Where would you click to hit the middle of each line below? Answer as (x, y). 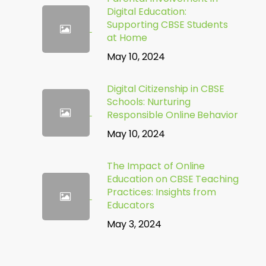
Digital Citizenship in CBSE (166, 89)
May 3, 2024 (134, 224)
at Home (127, 38)
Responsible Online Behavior (172, 115)
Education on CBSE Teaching (173, 179)
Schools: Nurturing (148, 102)
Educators (130, 205)
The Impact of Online (156, 166)
